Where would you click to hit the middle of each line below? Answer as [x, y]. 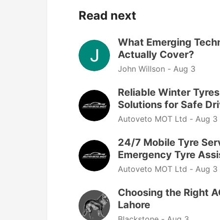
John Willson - [146, 69]
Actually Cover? [156, 55]
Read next [107, 15]
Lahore [134, 205]
